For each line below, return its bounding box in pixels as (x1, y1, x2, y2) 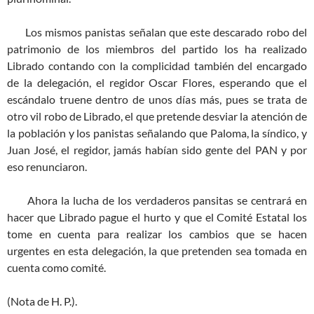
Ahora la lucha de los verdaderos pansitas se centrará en (7, 193, 307, 207)
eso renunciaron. (7, 160, 87, 174)
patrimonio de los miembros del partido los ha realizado (7, 42, 307, 56)
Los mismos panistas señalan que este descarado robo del (7, 25, 307, 39)
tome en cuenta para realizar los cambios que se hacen (7, 227, 307, 241)
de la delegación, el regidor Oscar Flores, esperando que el (7, 76, 307, 90)
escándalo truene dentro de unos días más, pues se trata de (7, 93, 307, 107)
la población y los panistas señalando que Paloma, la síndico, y (7, 126, 307, 140)
